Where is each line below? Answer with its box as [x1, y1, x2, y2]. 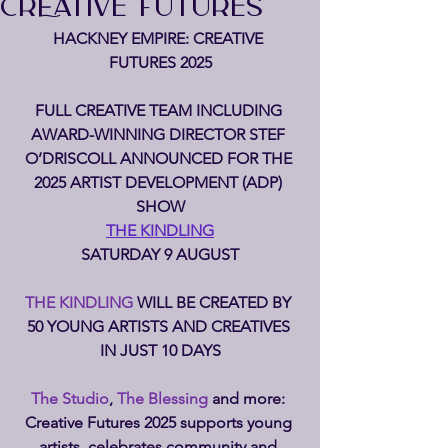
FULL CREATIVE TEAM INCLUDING [34, 101, 286, 120]
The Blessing [117, 389, 212, 408]
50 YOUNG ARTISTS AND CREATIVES [26, 317, 294, 336]
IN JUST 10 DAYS [99, 341, 221, 360]
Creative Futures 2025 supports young [24, 413, 296, 432]
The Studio [31, 389, 109, 408]
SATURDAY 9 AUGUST [81, 245, 239, 264]
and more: [212, 389, 289, 408]
